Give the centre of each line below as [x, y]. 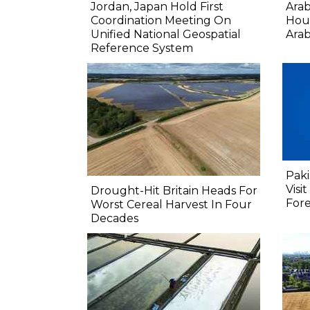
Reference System [142, 48]
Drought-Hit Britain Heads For [174, 191]
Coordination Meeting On [161, 21]
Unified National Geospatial [166, 35]
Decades [115, 219]
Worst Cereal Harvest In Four [171, 205]
